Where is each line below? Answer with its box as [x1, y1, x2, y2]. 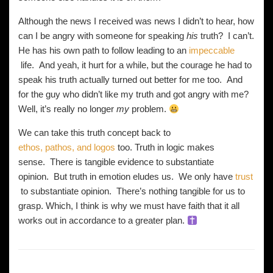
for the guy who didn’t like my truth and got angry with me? [18, 89, 249, 99]
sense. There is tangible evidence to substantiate [18, 157, 214, 167]
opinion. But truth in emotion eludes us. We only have [18, 171, 235, 182]
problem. [132, 104, 169, 114]
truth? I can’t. [200, 30, 254, 41]
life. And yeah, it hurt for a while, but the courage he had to [18, 60, 252, 70]
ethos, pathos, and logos [18, 142, 115, 152]
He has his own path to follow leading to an [18, 45, 189, 55]
